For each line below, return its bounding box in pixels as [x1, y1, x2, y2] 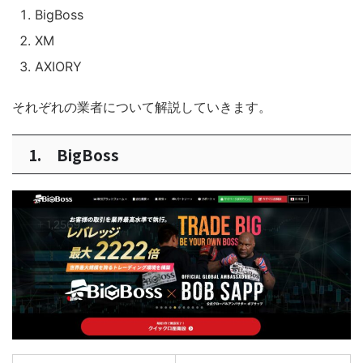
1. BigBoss [28, 143, 119, 165]
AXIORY [35, 58, 82, 75]
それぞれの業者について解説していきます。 [12, 98, 271, 115]
